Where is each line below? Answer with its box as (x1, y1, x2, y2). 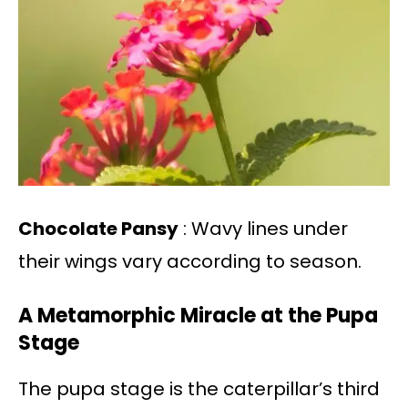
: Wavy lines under (178, 215, 348, 241)
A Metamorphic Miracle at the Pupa (18, 301, 378, 330)
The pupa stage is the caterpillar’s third (18, 375, 380, 402)
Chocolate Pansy (18, 215, 178, 241)
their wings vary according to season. (18, 248, 362, 274)
